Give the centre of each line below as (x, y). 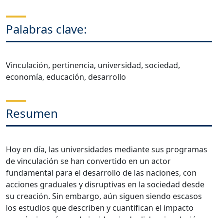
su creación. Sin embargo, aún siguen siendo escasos (104, 196)
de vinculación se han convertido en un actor (88, 161)
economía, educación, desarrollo (66, 77)
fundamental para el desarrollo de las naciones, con (101, 173)
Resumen (32, 113)
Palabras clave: (46, 29)
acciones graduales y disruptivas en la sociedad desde (105, 184)
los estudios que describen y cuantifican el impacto (100, 208)
